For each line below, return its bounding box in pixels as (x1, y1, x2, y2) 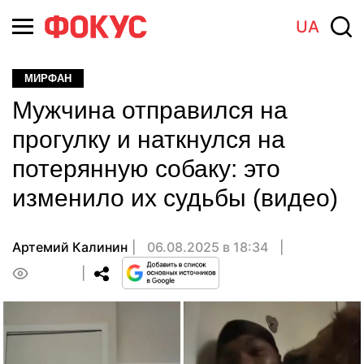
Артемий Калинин (12, 239, 128, 255)
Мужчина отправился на (12, 97, 288, 123)
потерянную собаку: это (12, 155, 280, 182)
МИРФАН (24, 72, 71, 84)
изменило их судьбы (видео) (12, 184, 338, 211)
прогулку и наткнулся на (12, 126, 285, 153)
